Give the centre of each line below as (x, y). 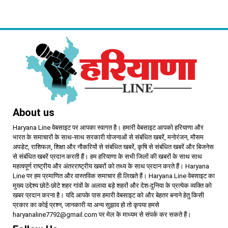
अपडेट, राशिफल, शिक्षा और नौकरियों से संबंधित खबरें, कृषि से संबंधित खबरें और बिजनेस (113, 147)
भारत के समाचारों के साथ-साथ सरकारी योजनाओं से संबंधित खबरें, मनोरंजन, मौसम (108, 137)
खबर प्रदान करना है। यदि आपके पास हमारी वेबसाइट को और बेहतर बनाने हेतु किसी (108, 195)
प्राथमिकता (132, 17)
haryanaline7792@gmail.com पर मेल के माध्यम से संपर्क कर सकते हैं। (102, 214)
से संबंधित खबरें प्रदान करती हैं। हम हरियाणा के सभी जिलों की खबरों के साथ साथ (107, 156)
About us (34, 112)
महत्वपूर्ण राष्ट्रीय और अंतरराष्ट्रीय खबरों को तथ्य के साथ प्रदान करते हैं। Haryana (111, 166)
